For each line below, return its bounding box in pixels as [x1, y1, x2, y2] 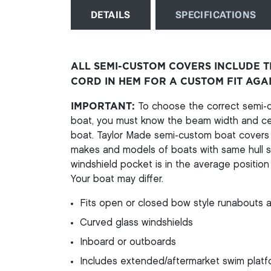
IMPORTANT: [71, 101, 135, 111]
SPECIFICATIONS [175, 8, 256, 21]
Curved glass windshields [80, 218, 193, 227]
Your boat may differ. [71, 174, 163, 184]
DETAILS [91, 8, 131, 21]
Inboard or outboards [80, 237, 176, 247]
